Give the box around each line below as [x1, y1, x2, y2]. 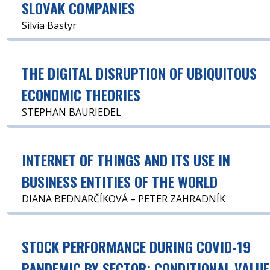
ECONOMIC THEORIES [22, 83, 141, 105]
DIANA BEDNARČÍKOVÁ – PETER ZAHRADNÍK [22, 192, 226, 206]
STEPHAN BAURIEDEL [22, 105, 122, 119]
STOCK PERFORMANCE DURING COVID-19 [22, 235, 251, 257]
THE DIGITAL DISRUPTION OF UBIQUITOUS [22, 61, 257, 84]
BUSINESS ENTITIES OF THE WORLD [22, 170, 218, 192]
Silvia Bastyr [22, 18, 77, 32]
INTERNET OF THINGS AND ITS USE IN [22, 148, 231, 171]
